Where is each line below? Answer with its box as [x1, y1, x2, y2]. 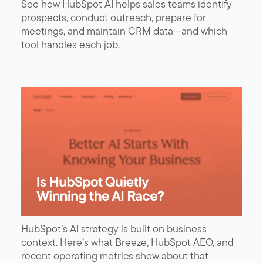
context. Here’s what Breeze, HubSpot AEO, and [21, 234, 234, 249]
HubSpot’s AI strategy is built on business [21, 221, 207, 236]
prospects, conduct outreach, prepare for [21, 9, 206, 25]
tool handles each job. [21, 36, 120, 52]
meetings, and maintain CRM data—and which [21, 23, 227, 38]
